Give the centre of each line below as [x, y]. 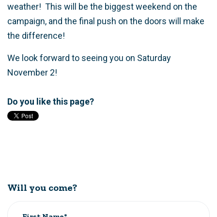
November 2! [32, 72]
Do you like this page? [51, 101]
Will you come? [42, 187]
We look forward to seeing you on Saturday [89, 58]
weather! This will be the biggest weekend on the [102, 7]
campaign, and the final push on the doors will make [106, 21]
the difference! [36, 36]
